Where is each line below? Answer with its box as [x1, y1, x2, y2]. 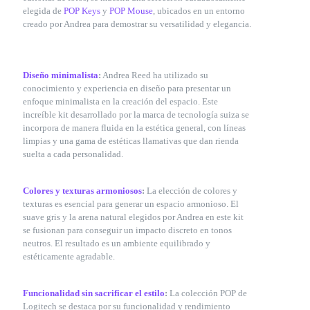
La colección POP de [170, 288, 247, 298]
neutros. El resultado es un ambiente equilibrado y [23, 238, 210, 248]
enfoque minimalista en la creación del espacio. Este [23, 96, 218, 107]
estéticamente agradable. [23, 251, 115, 262]
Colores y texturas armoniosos [23, 185, 142, 196]
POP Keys [64, 6, 100, 16]
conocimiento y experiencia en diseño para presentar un [23, 83, 231, 93]
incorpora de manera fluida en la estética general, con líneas [23, 122, 246, 133]
